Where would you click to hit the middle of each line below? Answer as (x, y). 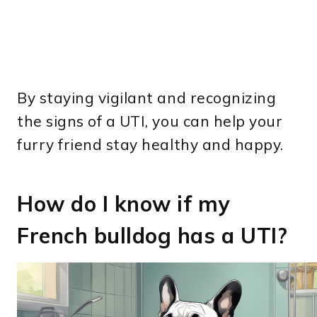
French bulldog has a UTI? (152, 236)
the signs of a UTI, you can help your (150, 121)
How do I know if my (123, 204)
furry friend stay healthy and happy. (150, 145)
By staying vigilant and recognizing (147, 98)
